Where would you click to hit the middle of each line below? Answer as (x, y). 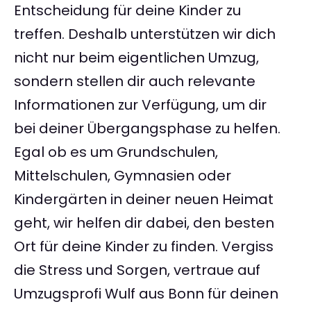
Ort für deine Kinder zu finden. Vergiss (144, 247)
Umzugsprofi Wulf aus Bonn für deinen (146, 294)
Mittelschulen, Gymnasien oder (123, 176)
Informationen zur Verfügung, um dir (140, 105)
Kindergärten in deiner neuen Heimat (144, 200)
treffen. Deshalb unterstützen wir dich (145, 34)
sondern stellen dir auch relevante (135, 82)
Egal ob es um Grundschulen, (116, 152)
